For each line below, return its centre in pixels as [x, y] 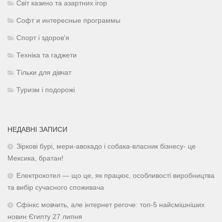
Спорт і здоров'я [43, 38]
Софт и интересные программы [68, 21]
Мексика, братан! [35, 159]
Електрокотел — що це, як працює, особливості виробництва [115, 176]
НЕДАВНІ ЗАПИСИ [37, 130]
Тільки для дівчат [44, 73]
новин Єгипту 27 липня [45, 217]
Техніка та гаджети [47, 55]
